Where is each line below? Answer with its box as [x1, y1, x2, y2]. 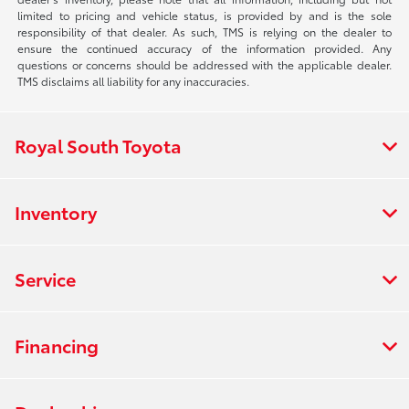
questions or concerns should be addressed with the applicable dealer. [17, 56, 392, 72]
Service [15, 265, 76, 291]
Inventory [15, 198, 97, 225]
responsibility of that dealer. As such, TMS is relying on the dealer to [17, 23, 392, 39]
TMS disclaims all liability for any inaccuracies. [17, 72, 250, 89]
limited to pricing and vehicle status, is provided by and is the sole [17, 6, 392, 23]
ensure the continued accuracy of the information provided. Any [17, 39, 392, 56]
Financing [15, 331, 99, 358]
